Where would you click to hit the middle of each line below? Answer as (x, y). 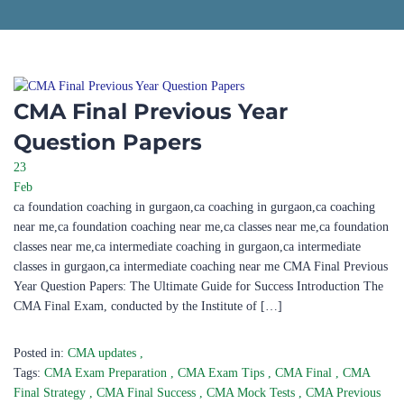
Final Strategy (51, 393)
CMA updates (102, 353)
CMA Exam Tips (223, 373)
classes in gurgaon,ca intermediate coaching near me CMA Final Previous (201, 266)
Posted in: (39, 353)
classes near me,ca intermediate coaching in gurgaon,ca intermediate (187, 247)
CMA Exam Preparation (107, 373)
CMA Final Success (148, 393)
